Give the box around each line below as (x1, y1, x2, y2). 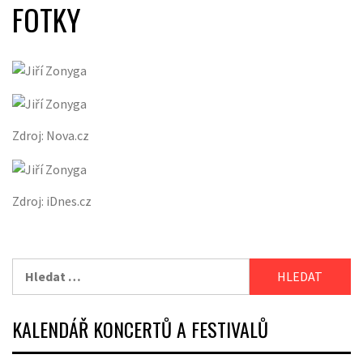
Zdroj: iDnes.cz (12, 192, 92, 209)
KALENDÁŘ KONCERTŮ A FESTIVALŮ (12, 314, 268, 344)
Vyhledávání (11, 258, 83, 275)
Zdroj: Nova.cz (12, 127, 89, 144)
